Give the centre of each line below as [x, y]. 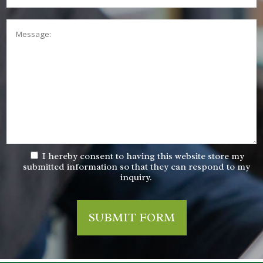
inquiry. [136, 177]
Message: [26, 18]
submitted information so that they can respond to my [136, 166]
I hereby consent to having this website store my [143, 156]
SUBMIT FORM [131, 217]
